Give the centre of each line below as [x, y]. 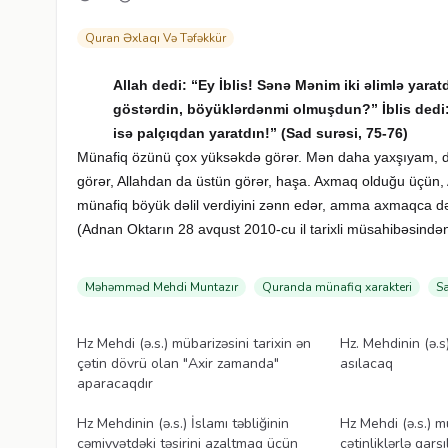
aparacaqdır [115, 383]
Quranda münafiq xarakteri [337, 286]
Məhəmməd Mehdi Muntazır [161, 286]
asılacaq [367, 363]
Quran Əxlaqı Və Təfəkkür [155, 37]
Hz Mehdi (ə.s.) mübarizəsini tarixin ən [194, 343]
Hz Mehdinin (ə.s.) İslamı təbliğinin [183, 423]
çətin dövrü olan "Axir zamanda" [178, 363]
